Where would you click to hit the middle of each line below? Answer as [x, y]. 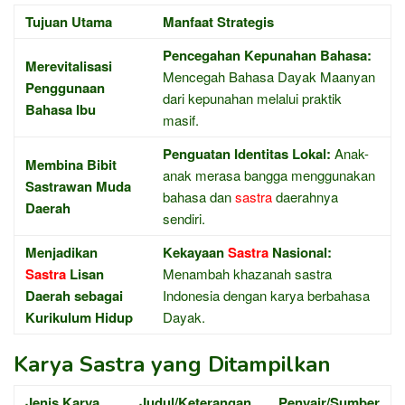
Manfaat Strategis [218, 21]
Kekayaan [195, 252]
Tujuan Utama [69, 21]
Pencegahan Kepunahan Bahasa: [267, 55]
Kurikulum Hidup [79, 317]
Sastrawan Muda [78, 186]
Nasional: [300, 252]
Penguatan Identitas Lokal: [247, 153]
